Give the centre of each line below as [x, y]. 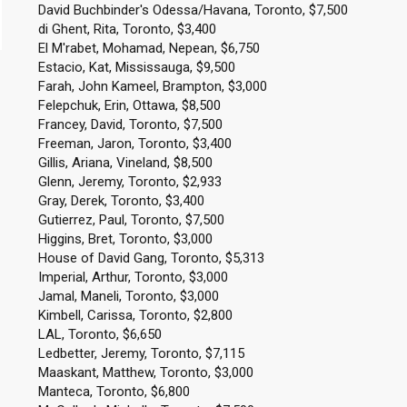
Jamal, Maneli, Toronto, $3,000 [128, 296]
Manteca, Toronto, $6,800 [114, 392]
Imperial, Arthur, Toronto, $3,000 [133, 277]
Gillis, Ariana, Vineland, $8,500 [125, 163]
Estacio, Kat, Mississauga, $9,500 [136, 67]
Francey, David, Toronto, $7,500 [130, 124]
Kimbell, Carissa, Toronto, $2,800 [135, 315]
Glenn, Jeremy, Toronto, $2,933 [129, 182]
